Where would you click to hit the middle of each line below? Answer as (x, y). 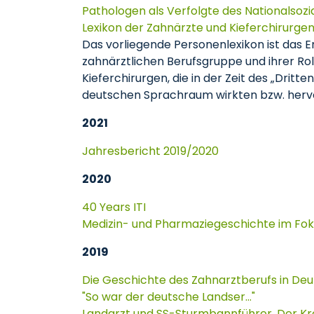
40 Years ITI (114, 207)
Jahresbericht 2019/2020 (150, 151)
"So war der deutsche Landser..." (169, 297)
